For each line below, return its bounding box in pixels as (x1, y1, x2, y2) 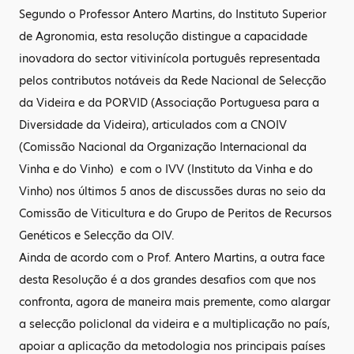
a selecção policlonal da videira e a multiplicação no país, (19, 316, 330, 332)
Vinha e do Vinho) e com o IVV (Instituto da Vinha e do (19, 161, 313, 177)
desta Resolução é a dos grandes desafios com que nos (19, 272, 316, 288)
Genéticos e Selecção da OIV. (19, 228, 175, 243)
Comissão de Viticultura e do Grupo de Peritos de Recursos (19, 205, 332, 221)
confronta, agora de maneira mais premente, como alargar (19, 294, 330, 310)
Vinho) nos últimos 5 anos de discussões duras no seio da (19, 183, 326, 199)
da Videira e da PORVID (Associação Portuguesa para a (19, 95, 319, 111)
